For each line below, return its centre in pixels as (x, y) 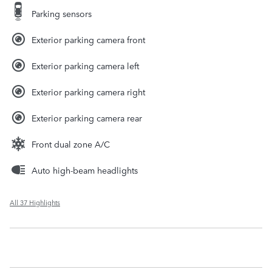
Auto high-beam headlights (85, 170)
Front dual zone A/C (71, 144)
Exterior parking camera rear (87, 117)
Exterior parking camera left (85, 65)
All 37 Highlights (35, 202)
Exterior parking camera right (88, 91)
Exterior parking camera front (88, 39)
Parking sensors (62, 13)
